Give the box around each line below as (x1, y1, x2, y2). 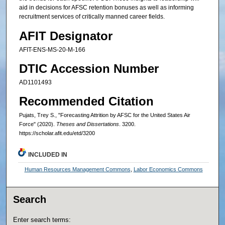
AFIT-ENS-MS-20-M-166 (19, 46, 85, 53)
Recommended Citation (19, 94, 154, 108)
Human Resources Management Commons (24, 166, 131, 173)
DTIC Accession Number (19, 62, 159, 76)
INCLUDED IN (28, 151, 68, 159)
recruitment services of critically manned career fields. (19, 13, 165, 21)
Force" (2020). (19, 121, 56, 128)
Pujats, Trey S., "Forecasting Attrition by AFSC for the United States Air (19, 112, 190, 119)
